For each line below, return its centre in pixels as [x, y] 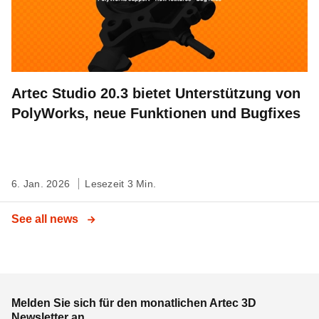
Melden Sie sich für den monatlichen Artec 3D [134, 303]
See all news [46, 219]
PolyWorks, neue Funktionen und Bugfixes [156, 113]
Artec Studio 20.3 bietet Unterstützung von [156, 93]
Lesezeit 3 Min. [120, 184]
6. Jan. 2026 [42, 184]
